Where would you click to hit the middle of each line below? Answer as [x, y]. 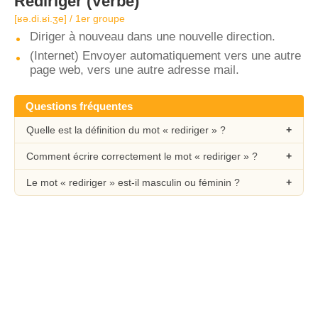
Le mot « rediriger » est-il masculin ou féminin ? [133, 182]
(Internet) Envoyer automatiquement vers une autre [165, 56]
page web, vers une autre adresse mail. [135, 70]
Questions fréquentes [79, 106]
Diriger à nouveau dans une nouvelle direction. [153, 37]
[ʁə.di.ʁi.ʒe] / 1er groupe [70, 18]
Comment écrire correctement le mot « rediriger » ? [142, 156]
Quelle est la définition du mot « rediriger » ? [126, 130]
